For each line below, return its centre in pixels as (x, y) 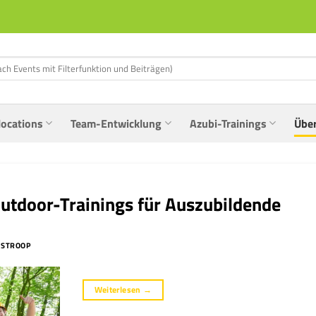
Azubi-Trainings (228, 123)
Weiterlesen (119, 289)
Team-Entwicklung (116, 123)
